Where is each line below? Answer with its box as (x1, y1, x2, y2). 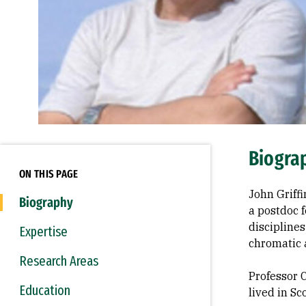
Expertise (19, 223, 68, 240)
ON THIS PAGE (19, 167, 79, 180)
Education (19, 282, 70, 298)
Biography (19, 194, 73, 210)
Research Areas (19, 253, 98, 269)
